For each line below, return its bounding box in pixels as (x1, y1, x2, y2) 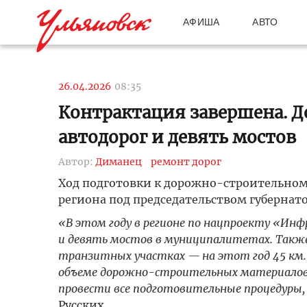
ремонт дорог (150, 156, 221, 168)
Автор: (58, 156, 95, 168)
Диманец (95, 156, 142, 168)
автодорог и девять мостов (58, 127, 296, 148)
